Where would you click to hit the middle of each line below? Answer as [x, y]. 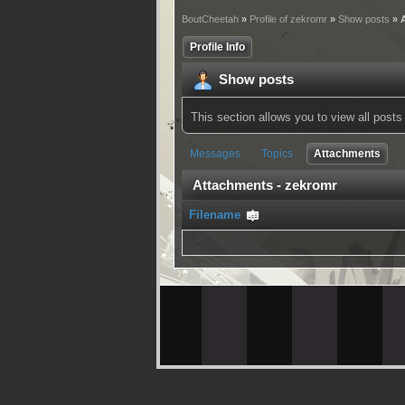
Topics [277, 154]
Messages [215, 154]
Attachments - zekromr [265, 185]
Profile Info [217, 47]
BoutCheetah [210, 19]
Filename [217, 215]
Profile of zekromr [288, 19]
